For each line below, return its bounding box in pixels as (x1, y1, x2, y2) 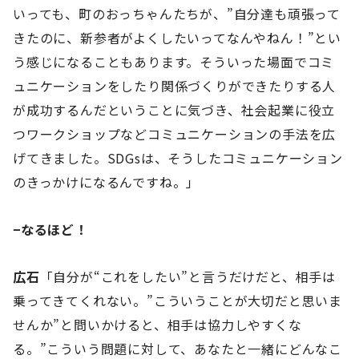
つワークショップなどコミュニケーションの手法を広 (13, 123, 337, 143)
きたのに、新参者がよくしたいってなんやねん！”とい (13, 27, 341, 47)
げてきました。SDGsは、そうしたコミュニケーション (13, 147, 343, 167)
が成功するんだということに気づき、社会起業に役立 (13, 99, 336, 119)
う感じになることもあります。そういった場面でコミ (13, 51, 335, 71)
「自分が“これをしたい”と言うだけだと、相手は (39, 266, 337, 286)
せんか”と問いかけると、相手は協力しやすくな (13, 314, 302, 334)
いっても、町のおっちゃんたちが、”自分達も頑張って (13, 3, 341, 23)
